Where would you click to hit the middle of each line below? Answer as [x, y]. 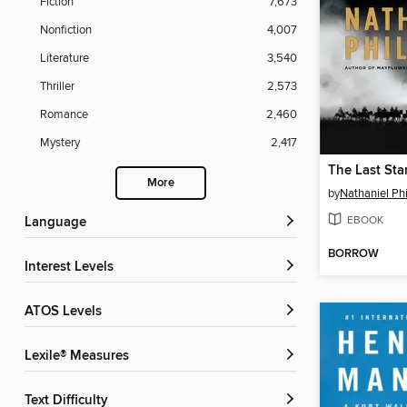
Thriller [57, 87]
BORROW [353, 254]
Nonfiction [66, 30]
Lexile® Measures [80, 357]
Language [59, 223]
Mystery [60, 143]
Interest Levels [71, 268]
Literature [65, 59]
